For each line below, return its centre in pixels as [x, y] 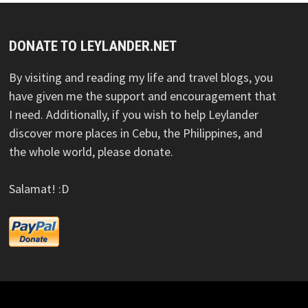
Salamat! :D [39, 188]
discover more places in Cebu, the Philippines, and [136, 133]
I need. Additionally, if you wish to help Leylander [134, 114]
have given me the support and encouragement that [143, 96]
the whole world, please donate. [91, 151]
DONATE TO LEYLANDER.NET [93, 46]
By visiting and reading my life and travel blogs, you [141, 77]
